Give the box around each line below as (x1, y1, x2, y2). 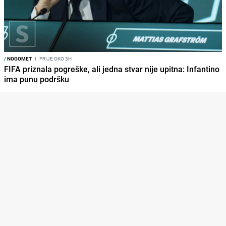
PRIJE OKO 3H (38, 55, 72, 63)
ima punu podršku (4, 74, 69, 85)
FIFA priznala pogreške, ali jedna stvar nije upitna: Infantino (4, 64, 219, 75)
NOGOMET (6, 55, 32, 63)
